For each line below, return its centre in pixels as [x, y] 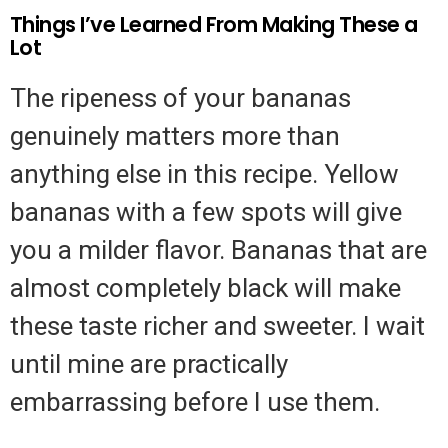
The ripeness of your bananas [180, 98]
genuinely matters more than [175, 136]
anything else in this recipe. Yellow [204, 174]
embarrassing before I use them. [195, 402]
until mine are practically [149, 364]
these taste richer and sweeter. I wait [217, 326]
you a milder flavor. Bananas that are [218, 250]
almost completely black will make [205, 288]
